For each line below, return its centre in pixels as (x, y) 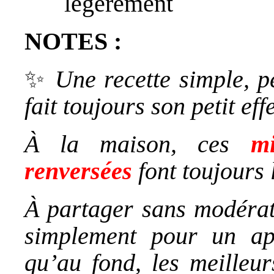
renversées (78, 171)
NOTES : (73, 41)
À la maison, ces (138, 144)
